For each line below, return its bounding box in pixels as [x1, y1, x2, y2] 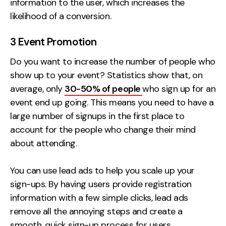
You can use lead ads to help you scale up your [10, 164, 195, 177]
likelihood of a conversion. [10, 10, 111, 22]
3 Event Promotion [10, 34, 97, 48]
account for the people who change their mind [10, 123, 196, 136]
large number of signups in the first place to [10, 109, 185, 122]
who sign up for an [142, 82, 216, 95]
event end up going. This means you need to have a [10, 96, 214, 108]
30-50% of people [65, 82, 143, 95]
